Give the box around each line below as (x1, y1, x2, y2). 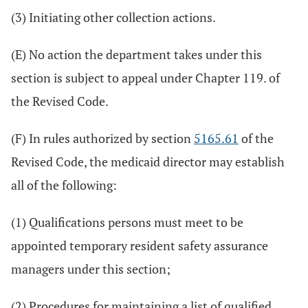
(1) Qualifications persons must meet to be (11, 214, 243, 230)
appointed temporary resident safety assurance (11, 237, 268, 254)
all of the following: (11, 177, 117, 193)
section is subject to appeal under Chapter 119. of (11, 69, 280, 86)
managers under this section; (11, 261, 170, 277)
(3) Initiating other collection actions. (11, 9, 216, 25)
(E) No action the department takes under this (11, 46, 262, 63)
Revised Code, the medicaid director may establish (11, 153, 285, 170)
